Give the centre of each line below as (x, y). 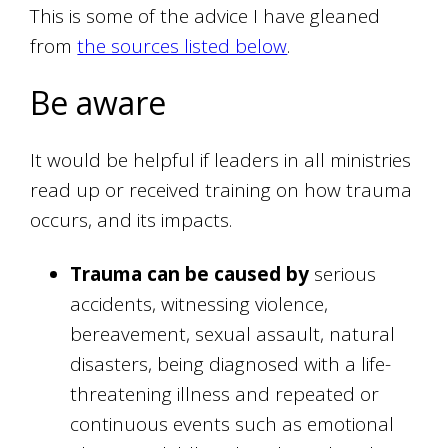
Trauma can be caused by (190, 274)
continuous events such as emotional (232, 424)
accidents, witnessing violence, (199, 304)
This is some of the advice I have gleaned (205, 16)
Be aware (98, 103)
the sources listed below (182, 46)
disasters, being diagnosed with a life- (231, 364)
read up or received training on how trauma (221, 190)
